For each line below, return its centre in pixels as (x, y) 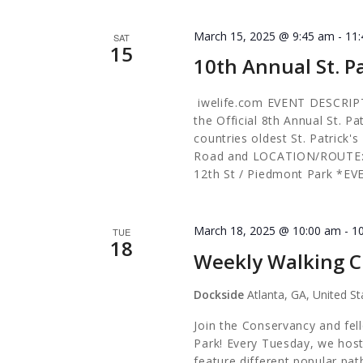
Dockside (221, 295)
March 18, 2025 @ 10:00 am (268, 230)
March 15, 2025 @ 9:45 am (265, 36)
